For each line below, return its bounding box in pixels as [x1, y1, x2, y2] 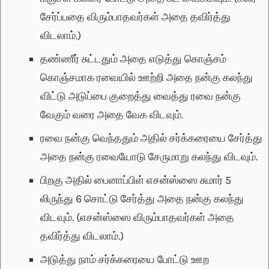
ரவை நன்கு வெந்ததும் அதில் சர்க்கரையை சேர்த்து [40, 131, 262, 145]
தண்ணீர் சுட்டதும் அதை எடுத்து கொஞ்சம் [40, 52, 226, 66]
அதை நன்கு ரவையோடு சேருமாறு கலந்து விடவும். [40, 150, 258, 164]
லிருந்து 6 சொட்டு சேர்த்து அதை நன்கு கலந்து [40, 192, 244, 206]
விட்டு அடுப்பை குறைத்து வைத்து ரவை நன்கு [40, 89, 241, 103]
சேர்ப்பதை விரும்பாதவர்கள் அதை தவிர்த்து [40, 10, 231, 24]
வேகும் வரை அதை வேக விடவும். [40, 108, 183, 122]
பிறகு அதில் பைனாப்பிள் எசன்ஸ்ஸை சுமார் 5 [40, 174, 231, 187]
